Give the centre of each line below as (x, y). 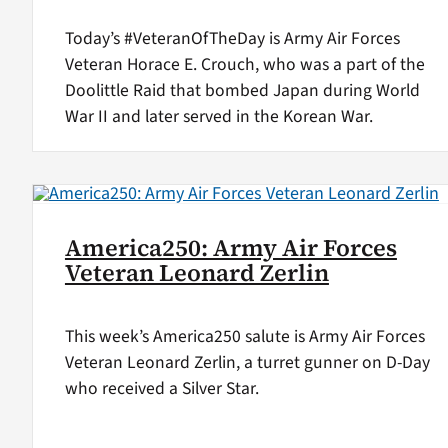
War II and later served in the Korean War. (218, 116)
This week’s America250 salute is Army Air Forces (244, 336)
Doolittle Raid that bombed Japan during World (242, 90)
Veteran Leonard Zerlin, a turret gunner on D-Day (247, 362)
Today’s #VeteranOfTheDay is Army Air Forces (232, 38)
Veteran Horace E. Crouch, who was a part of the (244, 64)
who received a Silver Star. (161, 388)
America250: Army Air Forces (230, 248)
